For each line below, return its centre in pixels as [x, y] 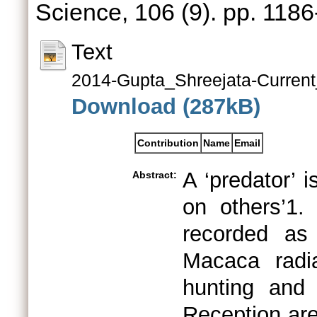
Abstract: [155, 175]
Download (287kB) [166, 106]
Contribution [168, 143]
